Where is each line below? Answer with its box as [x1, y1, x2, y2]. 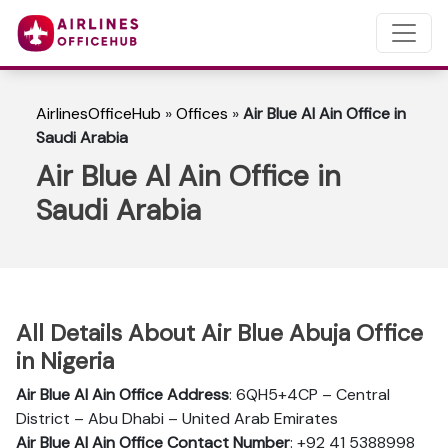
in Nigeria [16, 346, 114, 376]
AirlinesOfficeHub [36, 103, 161, 124]
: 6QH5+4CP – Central [229, 384, 390, 405]
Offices [176, 103, 228, 124]
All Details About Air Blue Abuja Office [16, 318, 423, 348]
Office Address [119, 384, 229, 405]
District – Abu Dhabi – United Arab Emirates [16, 408, 338, 429]
